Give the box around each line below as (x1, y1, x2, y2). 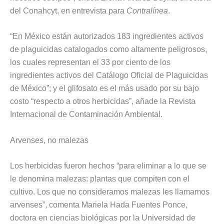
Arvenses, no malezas (10, 135, 88, 144)
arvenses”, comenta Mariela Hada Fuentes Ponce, (10, 200, 187, 209)
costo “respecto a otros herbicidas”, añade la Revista (10, 97, 195, 106)
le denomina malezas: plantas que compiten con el (10, 174, 189, 183)
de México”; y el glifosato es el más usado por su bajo (10, 84, 199, 93)
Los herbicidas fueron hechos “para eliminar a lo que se (10, 161, 206, 170)
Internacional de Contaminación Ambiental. (10, 110, 162, 119)
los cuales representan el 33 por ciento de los (10, 58, 170, 67)
